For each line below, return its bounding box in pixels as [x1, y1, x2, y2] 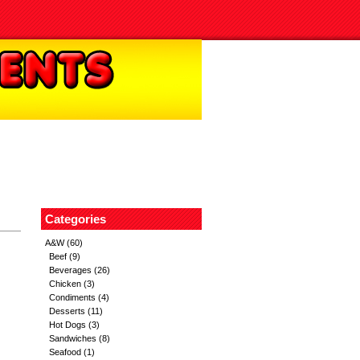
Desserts [49, 306, 85, 316]
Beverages [49, 265, 92, 275]
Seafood [49, 347, 81, 357]
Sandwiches [49, 333, 96, 343]
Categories [45, 212, 106, 226]
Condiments [49, 292, 96, 302]
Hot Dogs [49, 320, 86, 329]
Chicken [49, 279, 81, 288]
